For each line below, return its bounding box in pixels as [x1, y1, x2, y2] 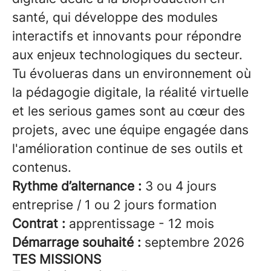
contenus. [12, 160, 71, 175]
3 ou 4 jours [145, 178, 217, 194]
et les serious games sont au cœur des [12, 103, 245, 119]
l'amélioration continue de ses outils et [12, 141, 243, 156]
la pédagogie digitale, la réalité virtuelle [12, 85, 249, 100]
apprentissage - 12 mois [69, 216, 214, 231]
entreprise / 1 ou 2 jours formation [12, 197, 217, 212]
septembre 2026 [145, 235, 244, 250]
